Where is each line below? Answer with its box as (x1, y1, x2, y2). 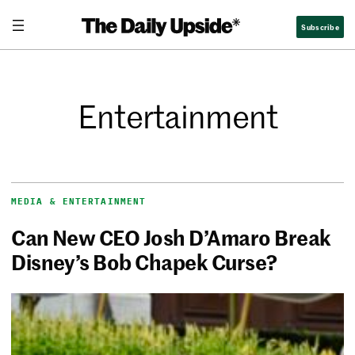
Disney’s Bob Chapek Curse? (11, 247, 277, 277)
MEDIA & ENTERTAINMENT (11, 196, 147, 208)
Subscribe (301, 20, 339, 32)
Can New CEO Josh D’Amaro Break (11, 223, 331, 252)
